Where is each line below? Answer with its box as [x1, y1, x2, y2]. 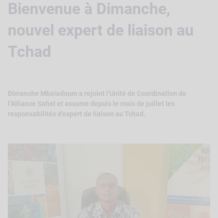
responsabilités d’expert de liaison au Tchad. [8, 109, 145, 118]
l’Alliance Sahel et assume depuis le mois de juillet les [8, 99, 175, 108]
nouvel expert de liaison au [8, 20, 194, 39]
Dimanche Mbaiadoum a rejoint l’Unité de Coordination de [8, 89, 186, 97]
